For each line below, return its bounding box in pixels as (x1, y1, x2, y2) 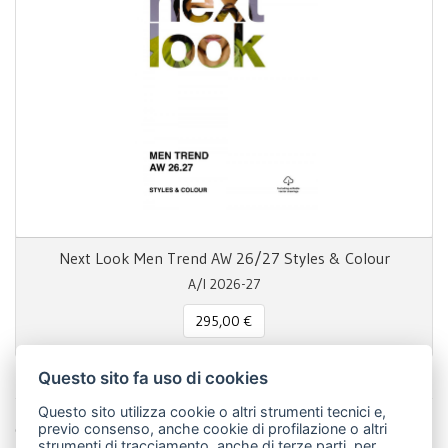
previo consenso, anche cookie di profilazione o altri (38, 420, 388, 438)
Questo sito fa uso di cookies (38, 367, 269, 388)
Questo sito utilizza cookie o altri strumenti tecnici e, (38, 403, 387, 421)
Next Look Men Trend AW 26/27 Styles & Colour (58, 248, 390, 268)
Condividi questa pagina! (15, 420, 177, 440)
